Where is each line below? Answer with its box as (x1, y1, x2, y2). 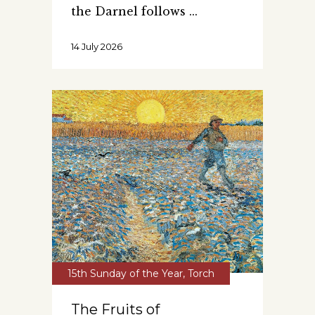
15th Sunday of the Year (67, 266, 183, 280)
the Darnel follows (71, 4, 189, 18)
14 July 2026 (71, 40, 122, 52)
